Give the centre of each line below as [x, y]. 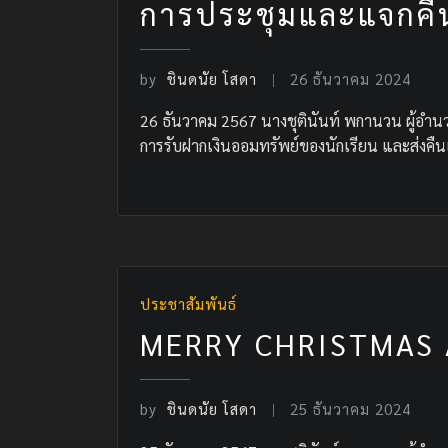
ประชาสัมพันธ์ [188, 304]
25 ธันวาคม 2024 [351, 408]
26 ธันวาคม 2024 [351, 78]
